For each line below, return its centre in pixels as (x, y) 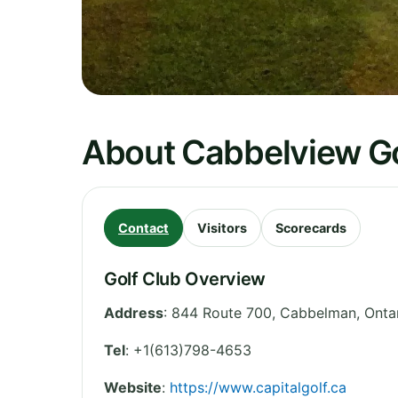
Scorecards (311, 227)
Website (133, 387)
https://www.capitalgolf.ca (258, 387)
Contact (143, 227)
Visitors (222, 227)
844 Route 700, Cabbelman (264, 312)
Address (134, 312)
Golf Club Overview (185, 279)
